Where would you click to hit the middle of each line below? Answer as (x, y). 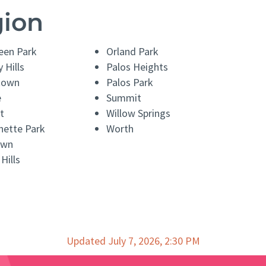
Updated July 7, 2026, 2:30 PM (133, 241)
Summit (124, 98)
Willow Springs (139, 113)
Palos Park (130, 83)
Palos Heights (137, 67)
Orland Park (133, 52)
